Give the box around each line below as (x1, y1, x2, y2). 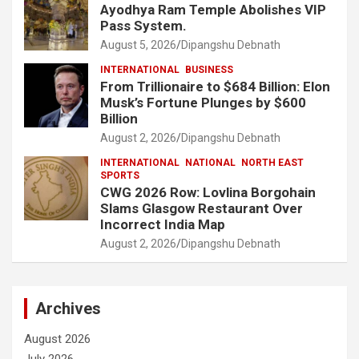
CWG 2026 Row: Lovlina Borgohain (100, 184, 316, 200)
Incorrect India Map (100, 216, 225, 232)
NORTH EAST (241, 156, 304, 168)
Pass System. (100, 17, 187, 34)
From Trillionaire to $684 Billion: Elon (100, 78, 330, 95)
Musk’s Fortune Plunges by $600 (100, 94, 306, 111)
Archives (35, 298, 101, 318)
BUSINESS (185, 63, 233, 75)
